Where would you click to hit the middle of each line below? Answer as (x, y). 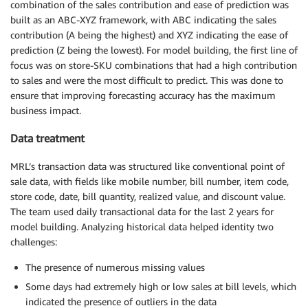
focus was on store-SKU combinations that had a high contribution (154, 65)
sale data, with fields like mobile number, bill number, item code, (150, 181)
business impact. (46, 110)
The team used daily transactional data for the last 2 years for (142, 211)
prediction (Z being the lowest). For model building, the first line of (154, 49)
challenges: (34, 241)
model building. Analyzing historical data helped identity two (142, 226)
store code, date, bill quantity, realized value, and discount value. (148, 196)
